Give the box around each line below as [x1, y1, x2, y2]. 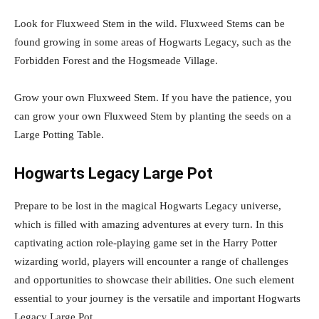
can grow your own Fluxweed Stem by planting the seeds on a [14, 110, 291, 122]
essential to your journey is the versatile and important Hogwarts [14, 293, 300, 305]
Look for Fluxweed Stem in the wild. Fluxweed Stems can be [14, 18, 285, 30]
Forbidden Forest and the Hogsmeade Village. [14, 55, 218, 67]
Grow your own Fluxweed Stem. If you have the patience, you [14, 92, 292, 104]
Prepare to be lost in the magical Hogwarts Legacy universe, [14, 200, 281, 212]
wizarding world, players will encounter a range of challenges [14, 256, 288, 268]
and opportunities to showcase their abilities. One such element [14, 274, 294, 286]
